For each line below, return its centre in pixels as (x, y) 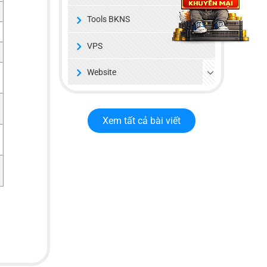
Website (101, 72)
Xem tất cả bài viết (141, 121)
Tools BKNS (108, 19)
